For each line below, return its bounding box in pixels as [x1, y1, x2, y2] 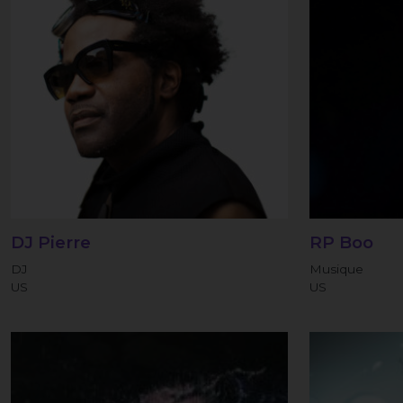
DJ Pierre [11, 232, 91, 253]
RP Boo [309, 232, 374, 253]
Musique [309, 262, 364, 276]
